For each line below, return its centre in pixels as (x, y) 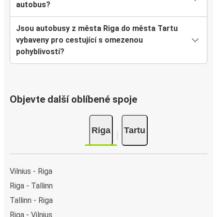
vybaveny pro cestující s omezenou (79, 40)
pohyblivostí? (40, 52)
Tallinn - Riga (31, 200)
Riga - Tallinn (31, 186)
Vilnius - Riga (31, 171)
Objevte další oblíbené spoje (73, 100)
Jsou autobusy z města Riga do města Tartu (97, 29)
